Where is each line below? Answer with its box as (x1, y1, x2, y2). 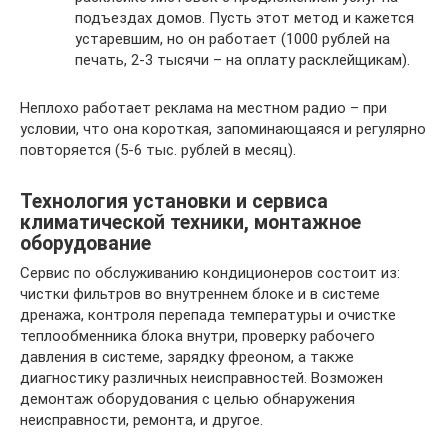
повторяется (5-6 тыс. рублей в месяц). (20, 141, 296, 160)
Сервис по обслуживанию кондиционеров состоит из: (20, 264, 400, 283)
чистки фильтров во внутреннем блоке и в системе (20, 285, 380, 304)
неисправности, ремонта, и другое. (20, 411, 263, 430)
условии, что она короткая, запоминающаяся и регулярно (20, 120, 426, 139)
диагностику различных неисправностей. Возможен (20, 369, 383, 388)
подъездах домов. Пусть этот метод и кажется (75, 9, 414, 28)
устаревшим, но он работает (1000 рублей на (75, 30, 390, 49)
